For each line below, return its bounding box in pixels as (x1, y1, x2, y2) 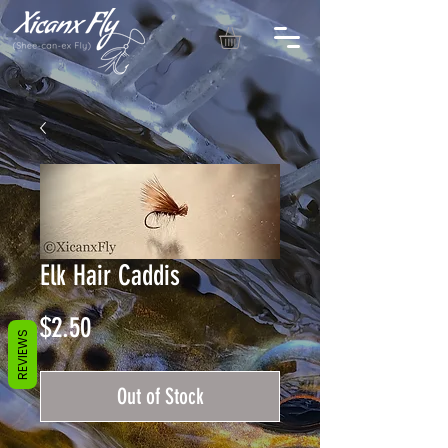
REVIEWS (14, 328, 31, 380)
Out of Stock (116, 383, 204, 411)
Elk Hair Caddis (40, 259, 180, 293)
